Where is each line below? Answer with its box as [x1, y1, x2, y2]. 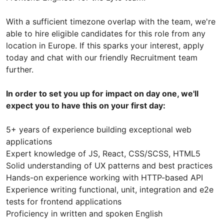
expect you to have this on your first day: [6, 100, 165, 110]
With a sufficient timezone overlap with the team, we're [6, 16, 215, 26]
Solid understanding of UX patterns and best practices [6, 160, 212, 170]
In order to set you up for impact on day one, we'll [6, 88, 198, 98]
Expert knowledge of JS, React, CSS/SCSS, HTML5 [6, 148, 200, 158]
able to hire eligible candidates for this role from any [6, 28, 205, 38]
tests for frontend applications [6, 196, 121, 206]
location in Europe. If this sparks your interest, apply [6, 40, 204, 50]
